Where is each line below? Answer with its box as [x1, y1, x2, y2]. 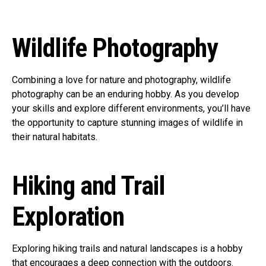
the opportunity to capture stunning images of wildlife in [12, 117, 243, 128]
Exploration [12, 201, 125, 232]
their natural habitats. [12, 131, 97, 142]
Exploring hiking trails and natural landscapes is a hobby [12, 243, 243, 254]
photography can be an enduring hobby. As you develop [12, 88, 239, 100]
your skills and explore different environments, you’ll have [12, 103, 251, 114]
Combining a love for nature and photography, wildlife [12, 74, 231, 85]
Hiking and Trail [12, 170, 165, 201]
